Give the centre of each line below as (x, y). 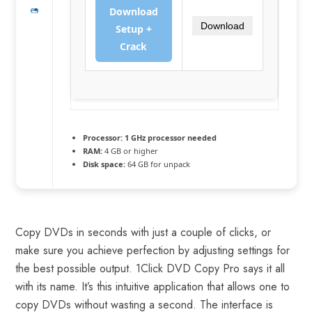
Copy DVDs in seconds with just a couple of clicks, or (143, 232)
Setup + (133, 29)
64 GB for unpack (157, 164)
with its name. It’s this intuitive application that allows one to (153, 287)
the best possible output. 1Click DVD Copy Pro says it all (150, 268)
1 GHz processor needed (169, 138)
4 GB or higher (130, 151)
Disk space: (104, 164)
